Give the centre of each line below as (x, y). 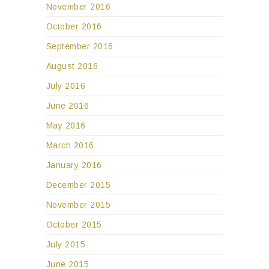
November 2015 (78, 204)
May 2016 (66, 125)
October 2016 (74, 26)
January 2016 (74, 165)
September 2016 (80, 46)
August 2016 (72, 66)
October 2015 (74, 224)
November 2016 (78, 6)
